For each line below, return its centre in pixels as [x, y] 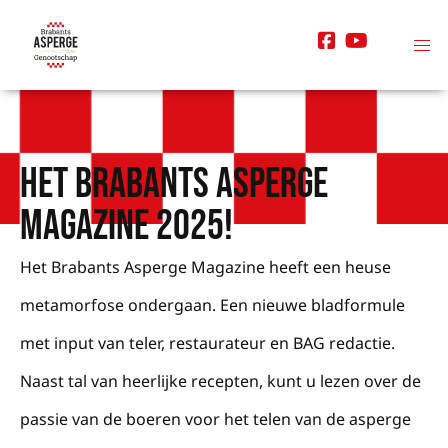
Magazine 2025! [126, 226]
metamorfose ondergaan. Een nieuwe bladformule [212, 305]
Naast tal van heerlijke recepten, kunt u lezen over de [220, 381]
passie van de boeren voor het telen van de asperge [215, 419]
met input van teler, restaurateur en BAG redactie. [207, 343]
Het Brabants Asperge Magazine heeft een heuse [205, 267]
